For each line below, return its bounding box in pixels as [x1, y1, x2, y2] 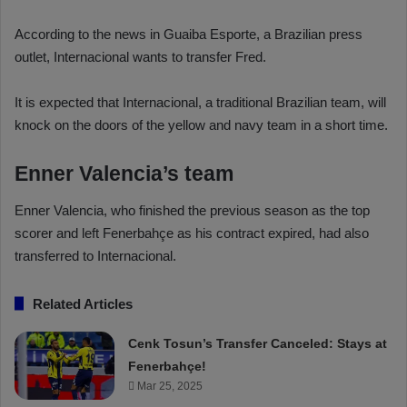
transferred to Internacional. [15, 247, 176, 263]
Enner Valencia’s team [15, 162, 233, 186]
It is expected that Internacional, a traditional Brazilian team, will [15, 94, 386, 111]
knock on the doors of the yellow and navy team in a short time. [15, 117, 388, 134]
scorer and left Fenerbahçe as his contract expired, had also [15, 224, 369, 241]
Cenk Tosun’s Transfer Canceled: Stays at [128, 335, 388, 351]
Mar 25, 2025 [137, 379, 203, 392]
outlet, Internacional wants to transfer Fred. [15, 49, 266, 65]
